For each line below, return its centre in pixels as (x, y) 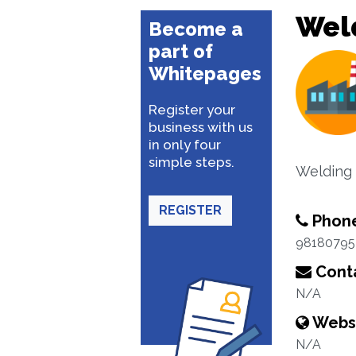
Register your (192, 110)
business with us (201, 127)
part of (181, 51)
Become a (196, 29)
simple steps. (192, 162)
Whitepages (205, 74)
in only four (185, 145)
